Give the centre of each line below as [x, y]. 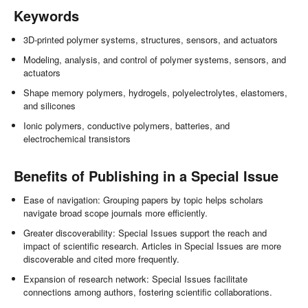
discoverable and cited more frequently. [102, 259]
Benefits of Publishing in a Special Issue [146, 176]
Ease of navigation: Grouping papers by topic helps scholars [144, 200]
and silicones [50, 106]
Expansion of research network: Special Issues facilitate [136, 279]
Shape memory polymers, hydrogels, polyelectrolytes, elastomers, [156, 93]
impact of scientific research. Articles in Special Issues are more [153, 246]
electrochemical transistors [77, 139]
